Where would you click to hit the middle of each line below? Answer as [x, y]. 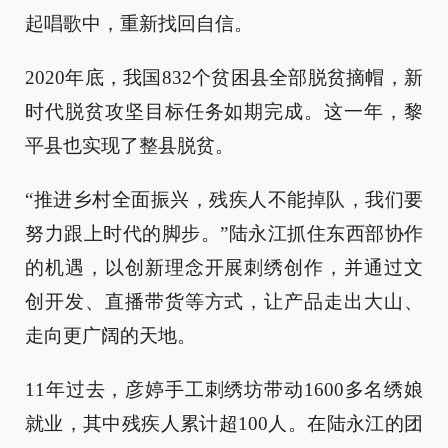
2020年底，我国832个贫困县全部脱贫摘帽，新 [224, 77]
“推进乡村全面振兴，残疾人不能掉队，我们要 [224, 199]
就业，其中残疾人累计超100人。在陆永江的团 [224, 423]
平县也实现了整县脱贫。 [129, 145]
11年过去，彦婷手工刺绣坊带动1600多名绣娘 [224, 389]
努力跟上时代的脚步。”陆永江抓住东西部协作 [224, 233]
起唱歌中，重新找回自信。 [139, 23]
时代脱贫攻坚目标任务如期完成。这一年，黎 [224, 111]
